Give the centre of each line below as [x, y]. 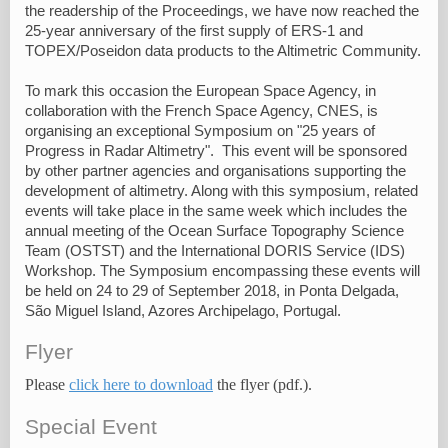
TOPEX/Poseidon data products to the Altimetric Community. [223, 50]
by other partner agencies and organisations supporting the [215, 170]
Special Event [91, 426]
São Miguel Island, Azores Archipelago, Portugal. [183, 310]
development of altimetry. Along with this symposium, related [221, 190]
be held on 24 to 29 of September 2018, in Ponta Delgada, [212, 290]
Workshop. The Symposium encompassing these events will [222, 270]
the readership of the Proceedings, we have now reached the [222, 10]
